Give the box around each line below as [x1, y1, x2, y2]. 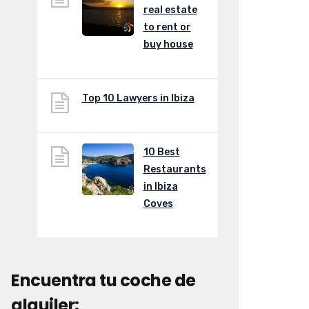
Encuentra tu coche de [11, 268, 196, 292]
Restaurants [143, 163, 206, 176]
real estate [143, 4, 197, 17]
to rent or [143, 21, 191, 34]
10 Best [143, 146, 180, 159]
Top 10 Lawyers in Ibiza [81, 92, 195, 105]
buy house [143, 39, 193, 51]
